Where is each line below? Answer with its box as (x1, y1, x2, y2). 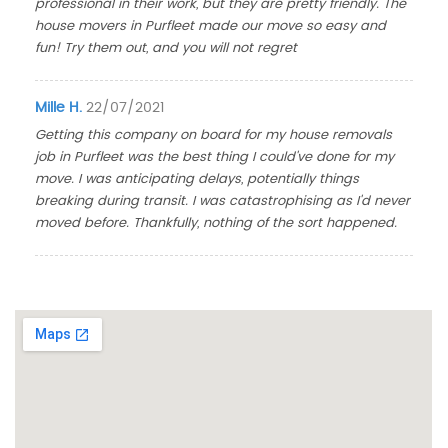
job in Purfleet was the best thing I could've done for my (35, 151, 395, 164)
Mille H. (35, 101, 83, 115)
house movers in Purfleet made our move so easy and (35, 20, 387, 33)
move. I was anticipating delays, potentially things (35, 173, 360, 186)
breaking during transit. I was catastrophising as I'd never (35, 195, 411, 208)
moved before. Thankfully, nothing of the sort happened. (35, 217, 398, 230)
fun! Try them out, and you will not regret (35, 42, 298, 55)
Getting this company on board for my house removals (35, 129, 393, 142)
